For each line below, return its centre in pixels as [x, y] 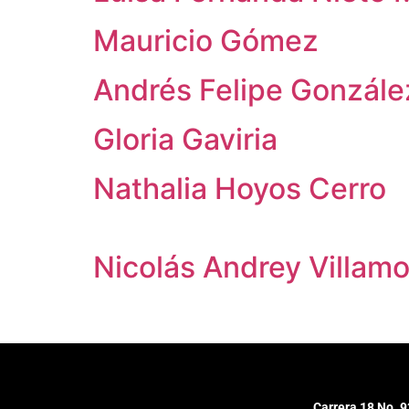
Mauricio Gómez [206, 41]
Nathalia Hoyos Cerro [240, 189]
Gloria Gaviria [185, 139]
